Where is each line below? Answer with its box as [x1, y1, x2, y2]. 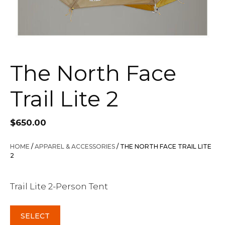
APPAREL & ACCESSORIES [35, 142, 115, 150]
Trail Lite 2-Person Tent [10, 181, 108, 191]
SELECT [21, 211, 50, 220]
